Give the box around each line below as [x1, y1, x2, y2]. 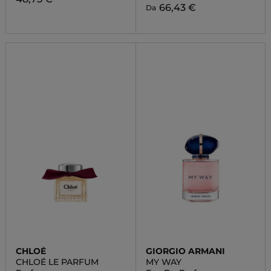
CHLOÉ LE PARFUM [15, 256, 99, 267]
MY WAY [145, 256, 181, 267]
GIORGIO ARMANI [145, 246, 225, 256]
